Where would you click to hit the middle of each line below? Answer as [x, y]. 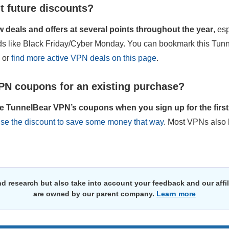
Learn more [176, 194]
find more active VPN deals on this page [84, 58]
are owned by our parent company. [95, 194]
